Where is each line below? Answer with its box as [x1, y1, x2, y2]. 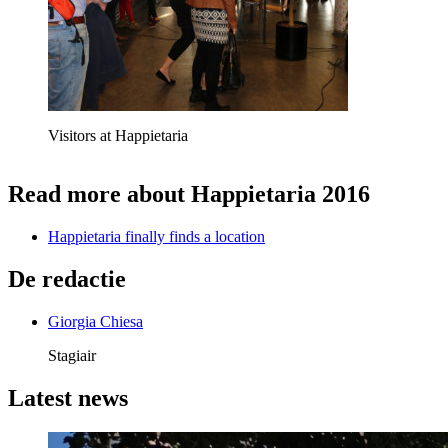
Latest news [8, 384, 128, 411]
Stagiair [48, 346, 96, 364]
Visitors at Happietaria [48, 127, 188, 145]
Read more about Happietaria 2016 [8, 181, 370, 208]
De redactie [8, 266, 126, 293]
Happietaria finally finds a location [48, 228, 265, 246]
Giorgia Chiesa [48, 312, 143, 330]
